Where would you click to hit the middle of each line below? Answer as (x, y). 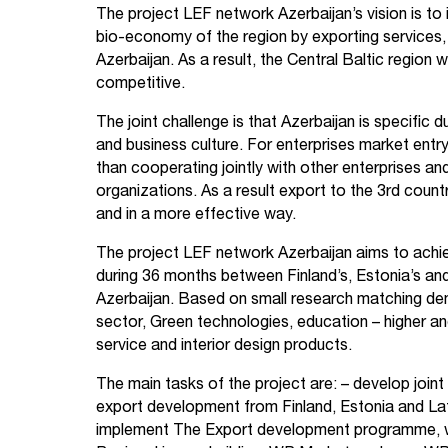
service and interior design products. (224, 347)
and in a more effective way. (196, 216)
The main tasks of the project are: (216, 386)
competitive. (140, 85)
